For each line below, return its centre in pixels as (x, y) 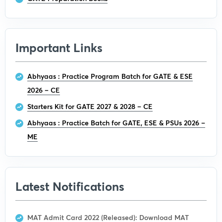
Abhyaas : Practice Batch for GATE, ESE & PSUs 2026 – (116, 122)
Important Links (59, 47)
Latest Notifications (70, 186)
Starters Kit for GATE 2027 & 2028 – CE (90, 106)
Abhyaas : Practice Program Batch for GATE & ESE (110, 76)
